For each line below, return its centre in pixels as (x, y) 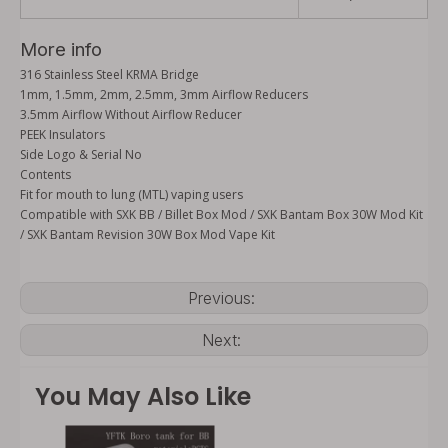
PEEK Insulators (62, 134)
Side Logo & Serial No (81, 154)
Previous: (224, 298)
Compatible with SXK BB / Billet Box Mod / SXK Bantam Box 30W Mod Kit (221, 214)
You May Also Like (143, 396)
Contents (45, 174)
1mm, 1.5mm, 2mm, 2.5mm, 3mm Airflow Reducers (164, 94)
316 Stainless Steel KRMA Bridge (109, 74)
